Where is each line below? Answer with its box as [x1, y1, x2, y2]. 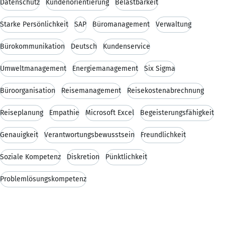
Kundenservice [103, 42, 150, 51]
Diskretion [67, 152, 99, 161]
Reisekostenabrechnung [127, 86, 204, 95]
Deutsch [71, 42, 97, 51]
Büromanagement [92, 20, 150, 29]
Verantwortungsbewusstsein [44, 130, 135, 139]
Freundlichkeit [141, 130, 186, 139]
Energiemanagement [72, 64, 138, 73]
